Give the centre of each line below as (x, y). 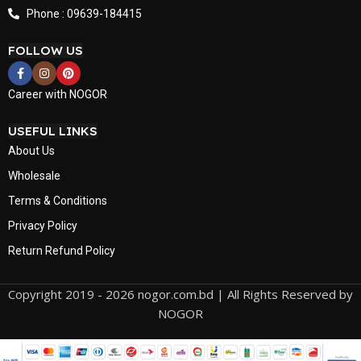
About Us (31, 151)
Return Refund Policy (62, 251)
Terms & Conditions (58, 201)
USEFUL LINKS (53, 131)
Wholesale (34, 176)
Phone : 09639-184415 (84, 14)
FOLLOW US (46, 51)
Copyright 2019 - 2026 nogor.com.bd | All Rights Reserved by (180, 295)
